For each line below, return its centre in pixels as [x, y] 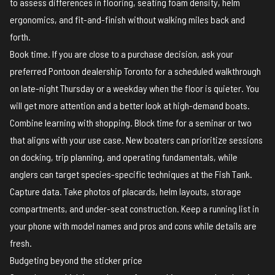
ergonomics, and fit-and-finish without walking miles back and [127, 20]
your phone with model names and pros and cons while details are [133, 226]
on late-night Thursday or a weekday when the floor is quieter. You [134, 88]
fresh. [21, 243]
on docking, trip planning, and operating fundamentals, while [124, 157]
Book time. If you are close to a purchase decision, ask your [122, 54]
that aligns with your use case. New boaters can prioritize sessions [136, 140]
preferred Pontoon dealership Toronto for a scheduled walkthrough [135, 71]
